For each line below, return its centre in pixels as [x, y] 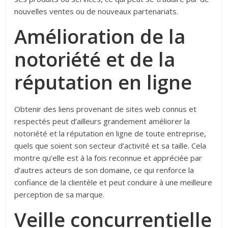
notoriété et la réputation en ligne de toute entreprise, [110, 134]
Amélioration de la [100, 36]
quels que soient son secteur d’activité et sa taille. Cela [110, 146]
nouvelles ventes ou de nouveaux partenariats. [96, 11]
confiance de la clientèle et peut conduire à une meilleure [113, 182]
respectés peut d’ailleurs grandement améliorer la [102, 121]
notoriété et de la [95, 59]
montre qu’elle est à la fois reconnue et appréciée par [108, 158]
